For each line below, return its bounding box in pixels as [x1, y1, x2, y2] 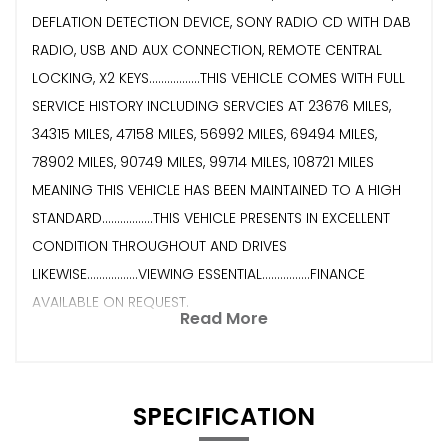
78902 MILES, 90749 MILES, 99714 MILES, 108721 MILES [32, 151, 374, 172]
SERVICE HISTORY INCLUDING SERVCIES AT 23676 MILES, [32, 95, 391, 116]
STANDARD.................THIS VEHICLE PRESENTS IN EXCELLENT [32, 207, 390, 228]
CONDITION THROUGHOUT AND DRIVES [32, 235, 287, 256]
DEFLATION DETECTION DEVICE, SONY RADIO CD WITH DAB [32, 11, 411, 32]
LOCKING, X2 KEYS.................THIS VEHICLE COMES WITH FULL [32, 67, 405, 88]
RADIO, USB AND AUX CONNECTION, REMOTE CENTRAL [32, 39, 382, 60]
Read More [180, 306, 268, 330]
